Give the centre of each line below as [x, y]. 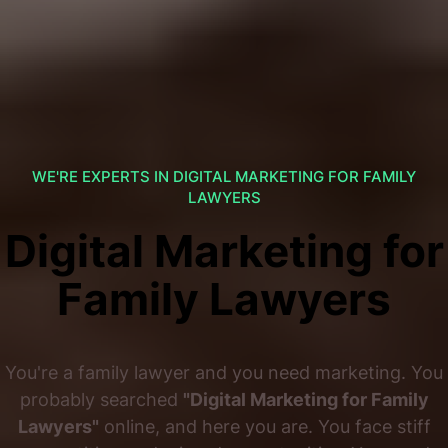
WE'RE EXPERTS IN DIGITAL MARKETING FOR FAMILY [224, 177]
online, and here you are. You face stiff [264, 426]
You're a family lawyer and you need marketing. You [224, 372]
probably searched [101, 399]
